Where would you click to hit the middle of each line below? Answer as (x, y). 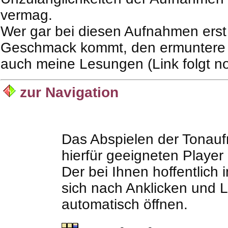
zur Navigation (67, 92)
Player (203, 155)
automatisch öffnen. (125, 204)
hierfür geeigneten (122, 155)
